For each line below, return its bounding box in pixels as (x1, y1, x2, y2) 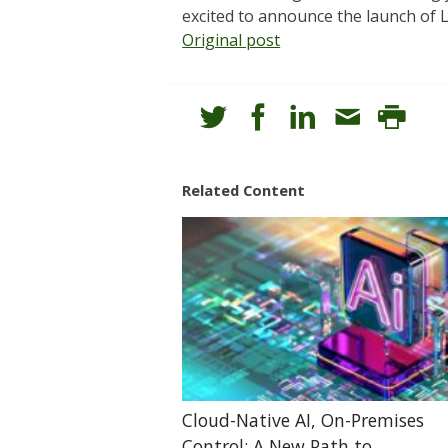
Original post (182, 28, 281, 51)
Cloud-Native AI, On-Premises (182, 407, 425, 432)
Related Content (182, 179, 306, 200)
